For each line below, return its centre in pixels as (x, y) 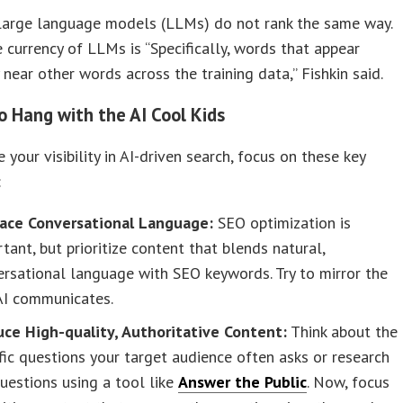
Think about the (343, 331)
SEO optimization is (282, 222)
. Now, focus (349, 381)
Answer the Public (243, 381)
